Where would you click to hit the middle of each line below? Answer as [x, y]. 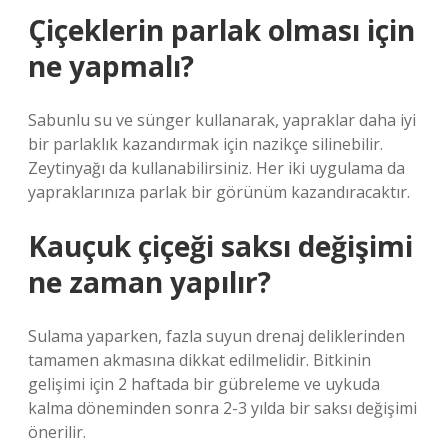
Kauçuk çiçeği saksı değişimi [220, 246]
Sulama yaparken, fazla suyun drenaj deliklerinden [216, 336]
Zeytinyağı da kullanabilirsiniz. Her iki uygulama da [216, 168]
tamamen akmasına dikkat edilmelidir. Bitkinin [199, 360]
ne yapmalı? [111, 66]
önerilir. [57, 432]
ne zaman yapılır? [149, 282]
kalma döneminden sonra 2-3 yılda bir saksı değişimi [222, 408]
